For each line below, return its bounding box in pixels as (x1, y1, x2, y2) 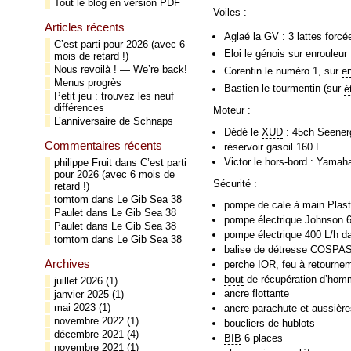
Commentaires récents (45, 139, 162, 152)
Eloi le (224, 48, 256, 60)
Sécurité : (213, 177, 257, 190)
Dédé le (224, 126, 262, 139)
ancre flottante (224, 288, 290, 300)
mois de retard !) (54, 50, 128, 62)
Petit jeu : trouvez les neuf (54, 90, 174, 102)
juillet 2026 (54, 275, 103, 287)
